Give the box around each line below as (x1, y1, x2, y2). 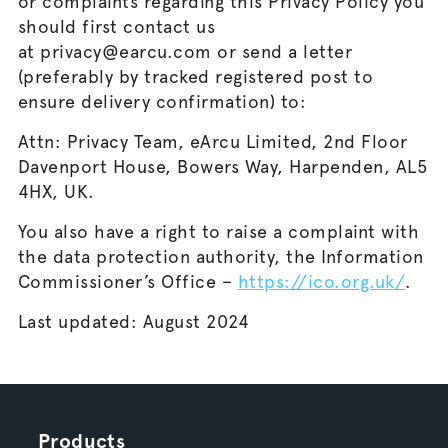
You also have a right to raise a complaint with (17, 221, 420, 242)
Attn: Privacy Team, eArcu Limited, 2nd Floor (17, 131, 408, 152)
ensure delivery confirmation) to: (17, 91, 307, 112)
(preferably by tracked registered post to (17, 66, 374, 87)
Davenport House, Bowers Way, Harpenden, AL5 (17, 156, 428, 177)
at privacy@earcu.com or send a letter (17, 41, 353, 62)
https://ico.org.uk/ (237, 271, 406, 292)
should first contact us (17, 16, 216, 37)
